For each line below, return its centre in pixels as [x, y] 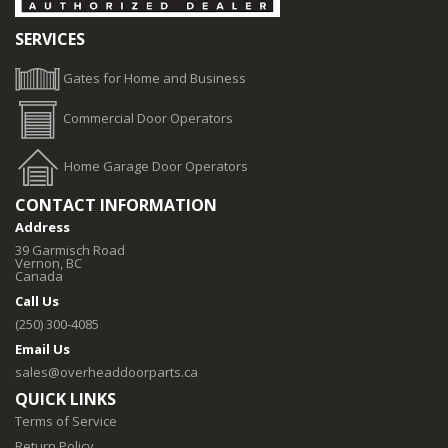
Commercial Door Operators [148, 118]
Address [42, 226]
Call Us [37, 300]
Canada [39, 275]
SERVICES [50, 38]
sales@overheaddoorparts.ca [106, 371]
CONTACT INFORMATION [116, 204]
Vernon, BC [48, 262]
